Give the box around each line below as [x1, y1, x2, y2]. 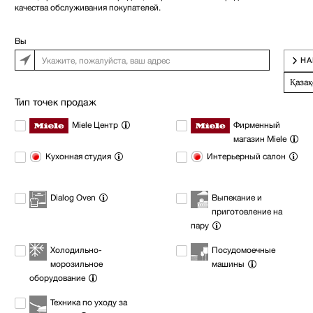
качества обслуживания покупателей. [15, 2, 161, 13]
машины [212, 259, 245, 269]
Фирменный [233, 119, 280, 130]
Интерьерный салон [207, 151, 286, 161]
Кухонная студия [45, 151, 111, 161]
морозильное [50, 259, 103, 269]
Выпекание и [212, 192, 262, 203]
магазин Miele [233, 133, 286, 144]
